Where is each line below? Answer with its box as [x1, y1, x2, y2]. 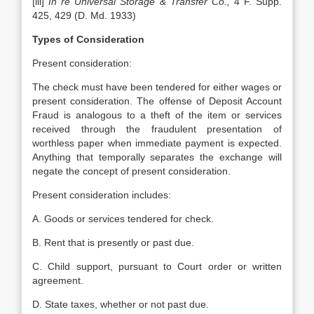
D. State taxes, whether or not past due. [32, 299, 209, 310]
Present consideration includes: [32, 189, 171, 200]
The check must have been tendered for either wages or [32, 81, 282, 93]
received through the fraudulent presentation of [32, 123, 282, 135]
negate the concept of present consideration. [32, 165, 231, 177]
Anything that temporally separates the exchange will [32, 151, 282, 163]
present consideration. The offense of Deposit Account [32, 95, 282, 107]
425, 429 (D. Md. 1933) [32, 10, 136, 21]
